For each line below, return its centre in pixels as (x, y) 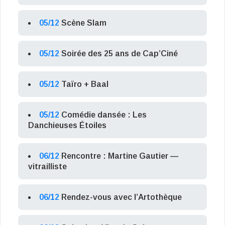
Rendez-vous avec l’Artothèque (122, 197)
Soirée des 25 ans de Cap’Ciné (120, 54)
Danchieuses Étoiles (67, 126)
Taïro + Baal (85, 84)
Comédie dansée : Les (104, 115)
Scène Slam (84, 23)
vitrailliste (47, 167)
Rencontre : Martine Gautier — (120, 156)
